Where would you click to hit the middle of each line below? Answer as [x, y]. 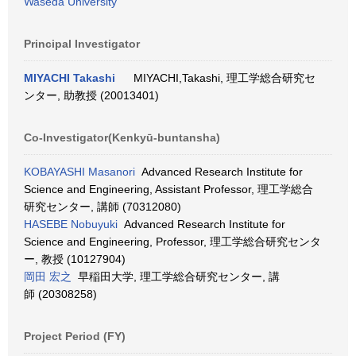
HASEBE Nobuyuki [71, 224]
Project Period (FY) [75, 336]
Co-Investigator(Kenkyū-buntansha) [122, 137]
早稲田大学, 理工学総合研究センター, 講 [176, 277]
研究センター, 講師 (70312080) [103, 207]
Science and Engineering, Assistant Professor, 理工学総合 [168, 189]
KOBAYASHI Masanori [79, 172]
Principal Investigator [82, 44]
